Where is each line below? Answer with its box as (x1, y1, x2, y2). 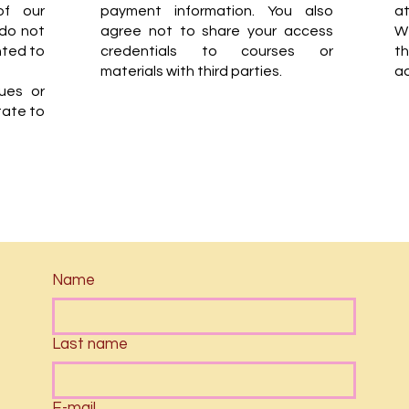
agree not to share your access (100, 24, 333, 38)
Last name (51, 336, 128, 352)
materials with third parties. (100, 64, 282, 79)
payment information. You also (100, 4, 333, 18)
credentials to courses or (100, 44, 333, 58)
